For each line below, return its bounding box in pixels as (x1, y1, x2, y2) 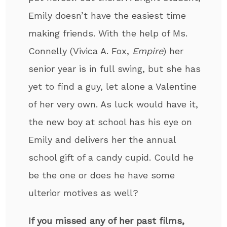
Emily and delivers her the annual (28, 134, 176, 145)
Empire (132, 45, 164, 56)
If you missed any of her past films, (28, 215, 185, 226)
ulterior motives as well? (28, 187, 139, 198)
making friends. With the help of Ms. (28, 27, 188, 39)
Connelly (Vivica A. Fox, (28, 45, 133, 56)
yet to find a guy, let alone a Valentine (28, 81, 197, 92)
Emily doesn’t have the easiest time (28, 10, 186, 21)
